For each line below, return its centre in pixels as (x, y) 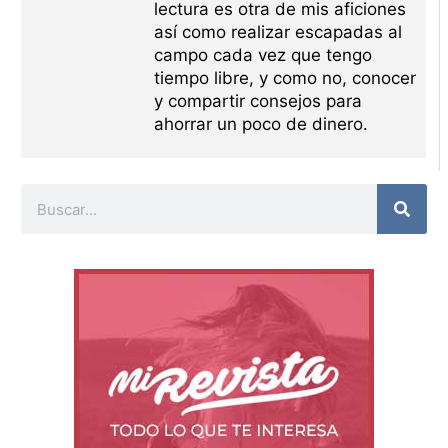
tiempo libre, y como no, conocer (284, 78)
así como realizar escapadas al (277, 32)
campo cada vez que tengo (262, 55)
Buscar (42, 194)
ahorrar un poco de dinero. (260, 124)
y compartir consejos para (257, 101)
